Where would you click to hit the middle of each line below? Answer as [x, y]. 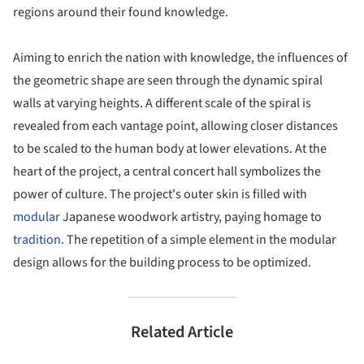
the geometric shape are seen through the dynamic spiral [168, 81]
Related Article [182, 332]
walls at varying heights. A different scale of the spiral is [162, 104]
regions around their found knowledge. [121, 13]
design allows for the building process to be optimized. [162, 263]
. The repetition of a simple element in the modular [199, 240]
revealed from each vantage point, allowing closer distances [175, 126]
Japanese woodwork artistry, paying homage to [191, 217]
